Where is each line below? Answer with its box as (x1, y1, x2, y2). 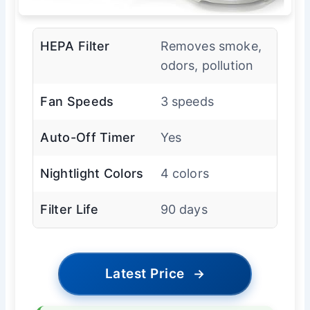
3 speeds (160, 94, 214, 109)
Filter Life (40, 202, 99, 217)
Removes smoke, (160, 39, 262, 54)
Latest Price (104, 266, 185, 282)
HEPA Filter (40, 39, 110, 54)
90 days (160, 202, 208, 217)
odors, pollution (160, 58, 254, 73)
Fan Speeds (40, 94, 114, 109)
